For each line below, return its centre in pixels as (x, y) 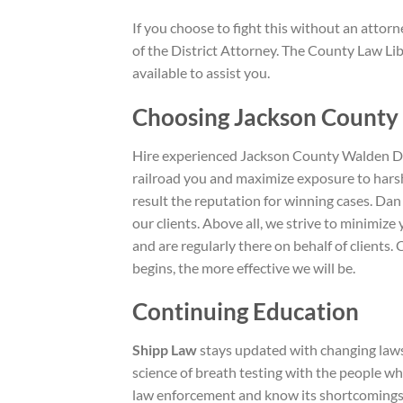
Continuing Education (246, 312)
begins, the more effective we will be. (244, 267)
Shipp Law (165, 350)
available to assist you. (201, 72)
